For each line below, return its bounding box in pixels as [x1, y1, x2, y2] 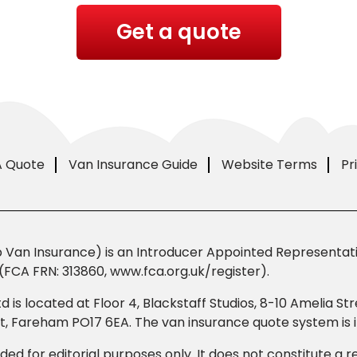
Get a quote [116, 18, 241, 47]
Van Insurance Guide [68, 155, 198, 175]
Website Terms [221, 155, 317, 175]
